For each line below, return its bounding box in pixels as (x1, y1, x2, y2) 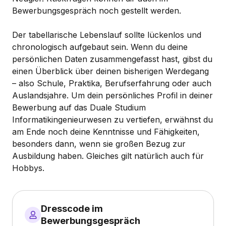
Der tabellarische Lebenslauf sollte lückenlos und (12, 29, 201, 40)
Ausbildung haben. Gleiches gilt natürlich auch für (12, 150, 204, 161)
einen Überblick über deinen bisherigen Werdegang (12, 66, 209, 76)
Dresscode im (41, 203, 103, 214)
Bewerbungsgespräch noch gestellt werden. (12, 5, 181, 16)
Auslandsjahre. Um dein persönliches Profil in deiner (12, 90, 213, 100)
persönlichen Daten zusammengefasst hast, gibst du (12, 53, 212, 64)
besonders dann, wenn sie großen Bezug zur (12, 138, 186, 149)
